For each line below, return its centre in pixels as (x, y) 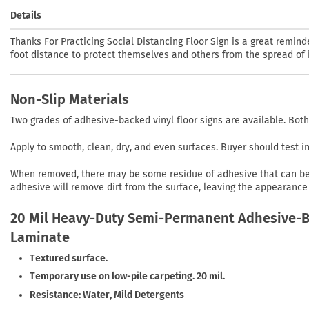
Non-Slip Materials (70, 100)
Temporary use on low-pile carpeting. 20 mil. (128, 277)
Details (26, 15)
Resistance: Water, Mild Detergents (107, 295)
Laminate (40, 237)
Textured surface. (69, 258)
